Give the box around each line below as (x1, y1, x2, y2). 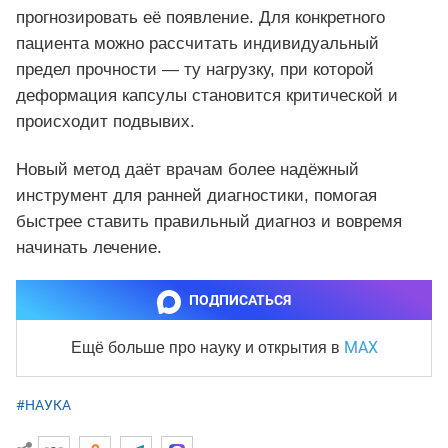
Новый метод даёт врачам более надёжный (16, 160, 359, 180)
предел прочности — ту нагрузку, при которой (16, 60, 374, 80)
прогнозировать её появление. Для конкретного (16, 8, 385, 28)
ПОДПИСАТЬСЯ (189, 292, 291, 309)
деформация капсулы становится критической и (16, 86, 398, 106)
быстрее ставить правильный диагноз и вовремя (16, 212, 402, 232)
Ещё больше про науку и (70, 339, 258, 357)
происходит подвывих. (16, 112, 195, 132)
